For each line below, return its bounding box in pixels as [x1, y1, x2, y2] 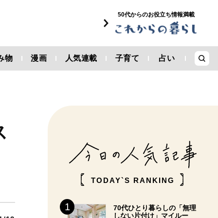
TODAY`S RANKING [91, 176, 175, 184]
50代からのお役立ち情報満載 [117, 11, 195, 18]
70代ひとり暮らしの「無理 [113, 204, 196, 212]
